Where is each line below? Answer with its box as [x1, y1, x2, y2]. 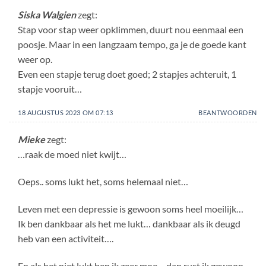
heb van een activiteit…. [18, 232, 113, 244]
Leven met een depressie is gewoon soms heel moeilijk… [18, 202, 243, 214]
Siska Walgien [18, 8, 76, 20]
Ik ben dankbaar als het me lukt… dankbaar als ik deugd [18, 217, 240, 229]
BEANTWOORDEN [198, 108, 257, 116]
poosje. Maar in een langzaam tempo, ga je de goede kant [18, 38, 246, 50]
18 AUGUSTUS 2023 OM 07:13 [18, 108, 113, 116]
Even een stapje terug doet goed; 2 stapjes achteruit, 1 [18, 68, 236, 80]
